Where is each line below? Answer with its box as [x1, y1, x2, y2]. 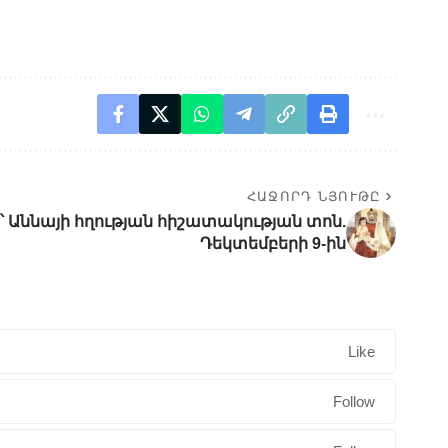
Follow [333, 393, 375, 410]
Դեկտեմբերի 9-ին [200, 235, 346, 253]
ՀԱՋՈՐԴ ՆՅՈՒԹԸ [246, 189, 382, 205]
